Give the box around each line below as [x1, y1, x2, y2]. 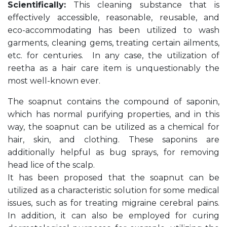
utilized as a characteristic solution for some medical [8, 185, 219, 196]
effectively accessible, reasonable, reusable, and [8, 13, 219, 23]
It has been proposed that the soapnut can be [8, 173, 219, 183]
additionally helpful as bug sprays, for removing [8, 147, 219, 158]
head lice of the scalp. [8, 160, 95, 170]
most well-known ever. [8, 76, 102, 86]
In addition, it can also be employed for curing [8, 211, 219, 221]
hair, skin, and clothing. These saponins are [8, 135, 219, 145]
